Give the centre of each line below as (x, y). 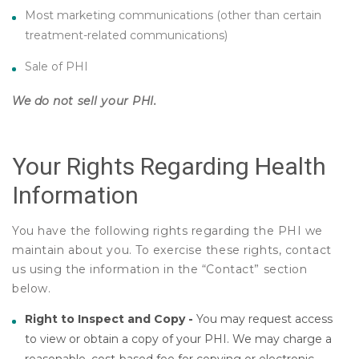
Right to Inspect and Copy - (111, 319)
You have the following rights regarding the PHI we (167, 230)
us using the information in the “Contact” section (160, 269)
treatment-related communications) (128, 35)
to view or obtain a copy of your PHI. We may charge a (179, 339)
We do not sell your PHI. (85, 101)
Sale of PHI (57, 66)
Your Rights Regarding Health (169, 166)
